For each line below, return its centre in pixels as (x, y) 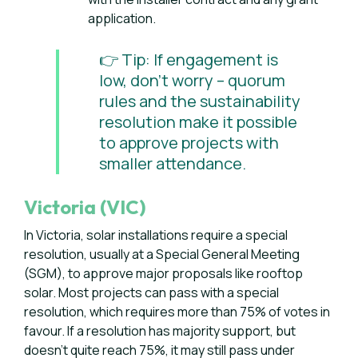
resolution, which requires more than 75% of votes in (177, 312)
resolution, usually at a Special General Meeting (162, 254)
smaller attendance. (173, 163)
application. (122, 18)
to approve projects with (189, 143)
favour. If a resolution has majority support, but (160, 331)
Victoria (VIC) (85, 207)
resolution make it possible (198, 122)
